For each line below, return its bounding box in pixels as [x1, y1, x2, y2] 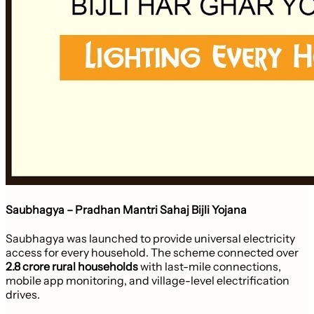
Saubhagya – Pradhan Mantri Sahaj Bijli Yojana [6, 203, 247, 217]
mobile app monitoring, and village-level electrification [6, 273, 289, 288]
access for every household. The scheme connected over [6, 245, 299, 260]
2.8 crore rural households [6, 259, 138, 274]
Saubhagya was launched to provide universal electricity [6, 231, 295, 246]
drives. [6, 287, 40, 302]
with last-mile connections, [138, 259, 281, 274]
